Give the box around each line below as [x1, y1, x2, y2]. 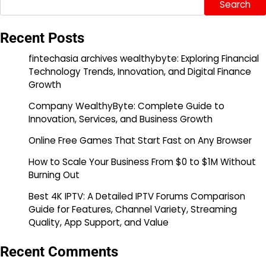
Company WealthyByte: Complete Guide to [28, 100, 224, 113]
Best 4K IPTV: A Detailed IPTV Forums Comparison [28, 190, 245, 203]
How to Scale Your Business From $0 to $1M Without [28, 156, 256, 169]
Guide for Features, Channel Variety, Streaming [28, 203, 237, 216]
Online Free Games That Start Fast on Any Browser [28, 134, 252, 147]
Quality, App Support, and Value [28, 216, 169, 229]
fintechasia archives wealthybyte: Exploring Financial [28, 52, 259, 65]
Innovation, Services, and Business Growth [28, 113, 213, 126]
